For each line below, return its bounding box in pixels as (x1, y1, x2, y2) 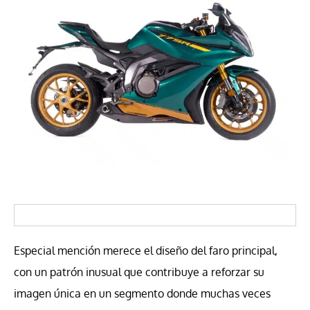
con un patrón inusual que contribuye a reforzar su (14, 265, 264, 280)
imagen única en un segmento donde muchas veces (14, 286, 271, 301)
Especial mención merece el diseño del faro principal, (14, 244, 277, 258)
